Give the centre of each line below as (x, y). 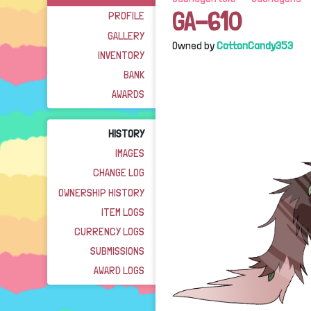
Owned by (194, 45)
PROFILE (126, 16)
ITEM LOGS (123, 212)
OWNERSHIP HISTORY (101, 192)
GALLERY (126, 35)
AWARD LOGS (119, 271)
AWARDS (128, 94)
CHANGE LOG (119, 173)
